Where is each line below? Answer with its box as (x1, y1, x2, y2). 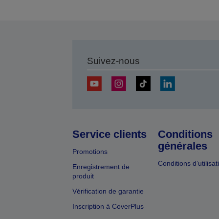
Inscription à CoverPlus (72, 202, 144, 211)
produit (72, 172, 94, 180)
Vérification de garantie (72, 187, 144, 196)
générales (157, 140, 207, 153)
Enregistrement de (72, 163, 130, 171)
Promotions (72, 148, 108, 156)
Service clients (72, 128, 147, 141)
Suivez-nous (87, 56, 140, 66)
